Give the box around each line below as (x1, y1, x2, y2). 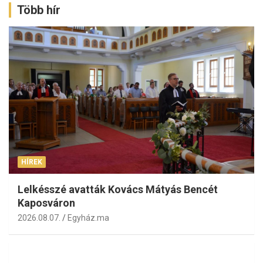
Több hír (17, 3, 60, 18)
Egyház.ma (68, 213, 109, 223)
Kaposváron (18, 197, 75, 210)
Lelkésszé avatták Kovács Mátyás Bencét (18, 183, 218, 196)
